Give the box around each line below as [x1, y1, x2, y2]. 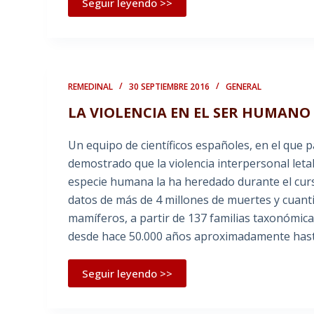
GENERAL [226, 81, 262, 93]
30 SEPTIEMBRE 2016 [129, 81, 210, 93]
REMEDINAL [68, 81, 114, 93]
